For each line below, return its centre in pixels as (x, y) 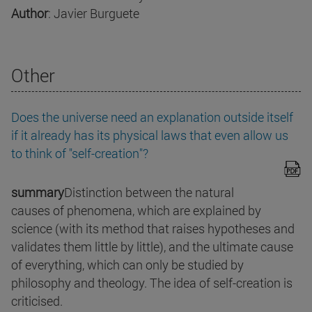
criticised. (37, 301)
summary (38, 193)
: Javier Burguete (94, 14)
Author (30, 14)
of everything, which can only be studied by (127, 265)
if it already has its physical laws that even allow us (150, 135)
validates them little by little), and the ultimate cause (152, 247)
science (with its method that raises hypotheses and (153, 229)
